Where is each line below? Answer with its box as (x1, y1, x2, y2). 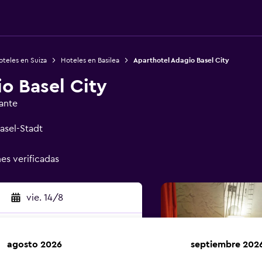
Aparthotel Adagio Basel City (133, 57, 229, 64)
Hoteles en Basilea (60, 57, 119, 64)
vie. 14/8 (26, 193, 63, 202)
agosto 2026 (7, 240, 62, 249)
